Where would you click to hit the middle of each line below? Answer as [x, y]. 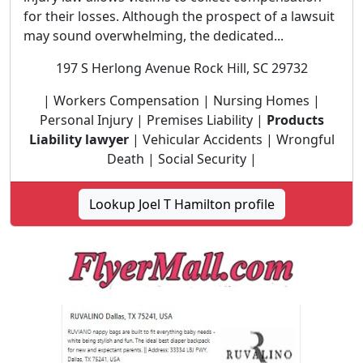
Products [295, 120]
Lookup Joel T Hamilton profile [181, 204]
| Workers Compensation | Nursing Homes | [181, 100]
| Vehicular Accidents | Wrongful [231, 139]
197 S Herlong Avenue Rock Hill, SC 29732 [181, 68]
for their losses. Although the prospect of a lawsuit [179, 16]
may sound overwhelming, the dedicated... [154, 36]
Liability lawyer [79, 139]
